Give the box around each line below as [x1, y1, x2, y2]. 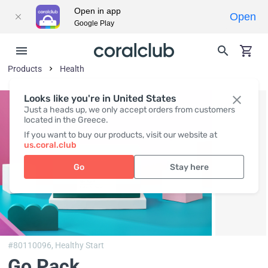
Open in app [74, 6, 121, 16]
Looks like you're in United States [24, 93, 176, 104]
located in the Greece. [24, 115, 108, 125]
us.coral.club [24, 140, 77, 150]
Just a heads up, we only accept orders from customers [24, 105, 235, 115]
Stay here [169, 162, 209, 172]
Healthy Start [55, 240, 105, 251]
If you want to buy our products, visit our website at [24, 130, 217, 140]
